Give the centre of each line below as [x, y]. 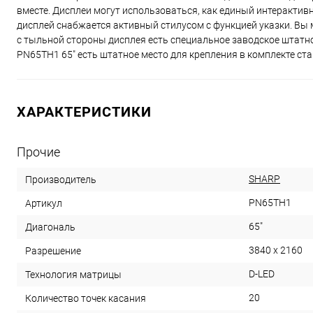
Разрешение [53, 251]
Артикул [44, 204]
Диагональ [50, 227]
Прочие [38, 152]
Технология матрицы [73, 275]
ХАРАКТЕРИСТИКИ [84, 112]
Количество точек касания [86, 299]
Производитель [61, 180]
